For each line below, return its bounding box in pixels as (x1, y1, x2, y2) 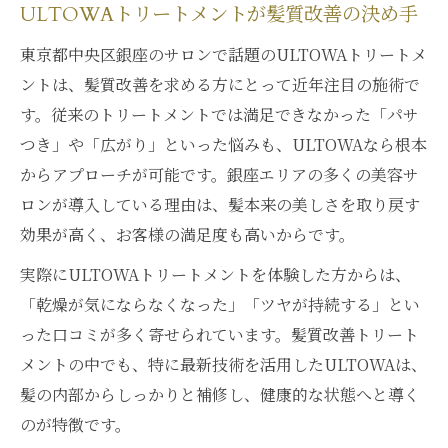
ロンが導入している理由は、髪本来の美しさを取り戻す (20, 193, 420, 216)
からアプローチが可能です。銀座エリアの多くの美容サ (20, 163, 419, 186)
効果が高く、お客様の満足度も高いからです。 (20, 223, 355, 246)
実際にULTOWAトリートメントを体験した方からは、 (20, 263, 411, 286)
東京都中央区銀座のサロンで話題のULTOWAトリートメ (20, 43, 427, 66)
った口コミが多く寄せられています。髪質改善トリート (20, 323, 419, 346)
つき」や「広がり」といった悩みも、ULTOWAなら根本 (20, 133, 427, 156)
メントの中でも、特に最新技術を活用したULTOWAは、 (20, 353, 427, 376)
